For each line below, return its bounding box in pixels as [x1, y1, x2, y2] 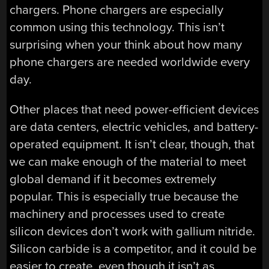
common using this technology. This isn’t [10, 20, 225, 35]
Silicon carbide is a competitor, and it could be [10, 241, 257, 256]
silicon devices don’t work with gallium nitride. [10, 223, 256, 239]
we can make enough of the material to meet [10, 154, 247, 169]
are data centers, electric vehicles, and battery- [10, 119, 259, 134]
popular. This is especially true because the [10, 189, 239, 204]
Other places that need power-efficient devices [10, 101, 259, 117]
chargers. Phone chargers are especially [10, 2, 224, 18]
